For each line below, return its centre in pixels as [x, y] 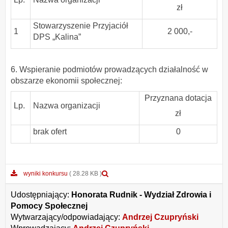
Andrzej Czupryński [160, 217]
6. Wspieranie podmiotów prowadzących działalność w [109, 70]
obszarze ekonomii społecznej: [66, 81]
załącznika [129, 182]
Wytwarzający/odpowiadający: [66, 217]
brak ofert [50, 131]
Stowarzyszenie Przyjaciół [81, 25]
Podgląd [126, 173]
